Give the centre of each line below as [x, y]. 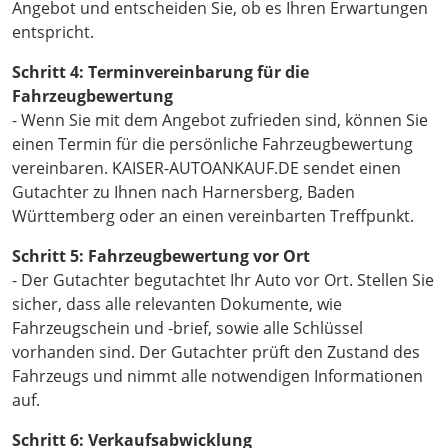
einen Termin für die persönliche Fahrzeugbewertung [212, 144]
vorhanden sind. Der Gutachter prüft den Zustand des [216, 352]
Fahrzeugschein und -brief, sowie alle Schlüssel [187, 328]
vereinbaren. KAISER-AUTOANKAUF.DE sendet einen [206, 168]
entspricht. [53, 32]
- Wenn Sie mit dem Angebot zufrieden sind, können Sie [220, 120]
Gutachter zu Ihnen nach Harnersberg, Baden [183, 192]
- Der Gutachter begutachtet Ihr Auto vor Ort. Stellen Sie [223, 280]
